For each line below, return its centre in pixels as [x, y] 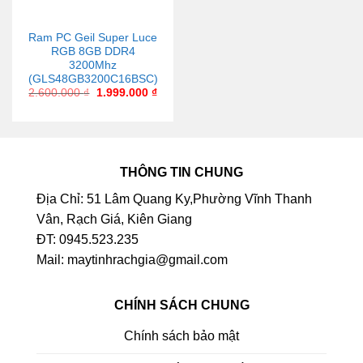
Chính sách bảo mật [181, 335]
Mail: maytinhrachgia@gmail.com [132, 260]
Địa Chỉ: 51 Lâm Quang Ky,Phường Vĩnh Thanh [174, 199]
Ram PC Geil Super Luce [93, 38]
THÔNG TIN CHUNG [181, 173]
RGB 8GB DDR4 [93, 52]
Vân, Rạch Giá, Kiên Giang [114, 220]
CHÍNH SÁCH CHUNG [181, 305]
